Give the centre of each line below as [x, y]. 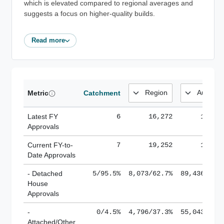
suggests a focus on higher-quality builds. [89, 13]
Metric [38, 93]
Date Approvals [51, 155]
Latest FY [43, 116]
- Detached [45, 173]
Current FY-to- [50, 145]
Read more [48, 40]
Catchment [102, 93]
